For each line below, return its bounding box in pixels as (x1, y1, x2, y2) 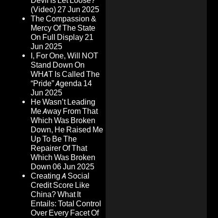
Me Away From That (31, 107, 98, 116)
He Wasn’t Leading (31, 97, 95, 107)
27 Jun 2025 (57, 5, 99, 15)
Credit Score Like (31, 181, 90, 190)
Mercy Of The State (31, 23, 95, 33)
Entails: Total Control (31, 199, 101, 209)
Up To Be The (31, 134, 77, 144)
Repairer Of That (31, 144, 87, 153)
